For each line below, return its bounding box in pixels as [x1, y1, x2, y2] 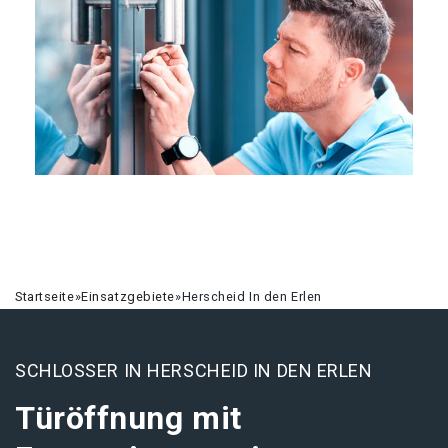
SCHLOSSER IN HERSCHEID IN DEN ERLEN [15, 360, 373, 381]
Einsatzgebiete [81, 289, 176, 304]
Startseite [15, 289, 75, 304]
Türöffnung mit [15, 399, 242, 437]
